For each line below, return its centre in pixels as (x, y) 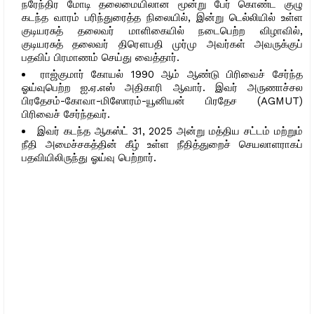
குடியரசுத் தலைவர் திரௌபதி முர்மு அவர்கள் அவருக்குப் (162, 44)
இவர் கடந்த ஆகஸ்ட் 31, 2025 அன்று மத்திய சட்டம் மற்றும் (170, 131)
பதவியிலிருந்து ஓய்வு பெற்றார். (89, 157)
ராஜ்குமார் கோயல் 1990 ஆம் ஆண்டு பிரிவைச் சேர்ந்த (172, 74)
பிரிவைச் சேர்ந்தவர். (66, 114)
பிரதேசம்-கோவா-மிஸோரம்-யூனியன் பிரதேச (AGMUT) (162, 101)
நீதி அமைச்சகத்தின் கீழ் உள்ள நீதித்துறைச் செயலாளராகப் (162, 144)
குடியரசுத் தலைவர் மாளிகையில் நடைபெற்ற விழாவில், (162, 30)
